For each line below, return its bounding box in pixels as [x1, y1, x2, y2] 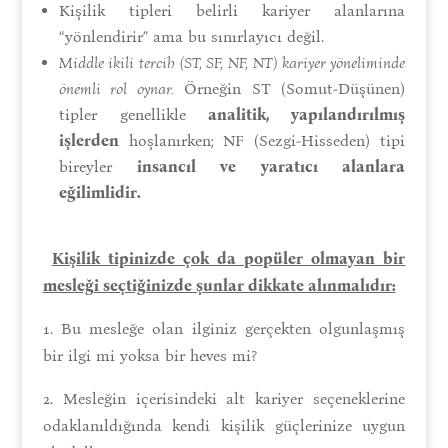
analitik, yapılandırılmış [208, 104, 406, 124]
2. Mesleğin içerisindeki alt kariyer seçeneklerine [42, 388, 406, 408]
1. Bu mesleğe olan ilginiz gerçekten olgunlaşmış [42, 318, 406, 338]
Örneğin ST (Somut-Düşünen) [173, 78, 406, 98]
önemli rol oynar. [58, 78, 174, 98]
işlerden [58, 130, 119, 150]
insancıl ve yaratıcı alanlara [137, 156, 406, 176]
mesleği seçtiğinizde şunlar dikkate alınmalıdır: [42, 275, 396, 295]
